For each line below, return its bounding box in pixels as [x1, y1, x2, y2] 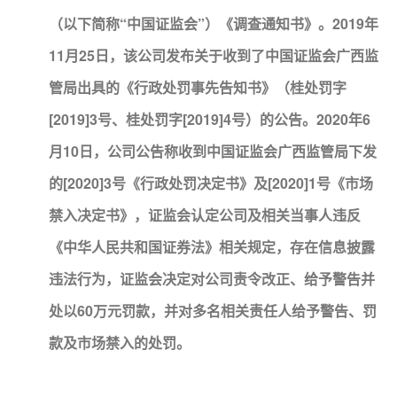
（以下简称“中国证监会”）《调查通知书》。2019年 [49, 13, 378, 34]
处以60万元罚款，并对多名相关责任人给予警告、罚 [49, 300, 377, 321]
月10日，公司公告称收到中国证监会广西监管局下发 [49, 141, 377, 161]
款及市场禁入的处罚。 [49, 332, 191, 353]
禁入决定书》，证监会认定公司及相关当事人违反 [49, 205, 361, 225]
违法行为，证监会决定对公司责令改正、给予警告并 [49, 269, 375, 289]
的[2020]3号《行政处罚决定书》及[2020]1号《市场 [49, 173, 373, 193]
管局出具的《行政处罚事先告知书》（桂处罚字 [49, 77, 346, 97]
